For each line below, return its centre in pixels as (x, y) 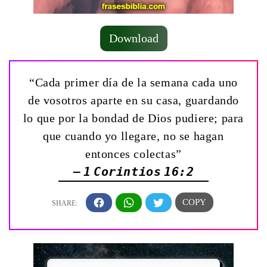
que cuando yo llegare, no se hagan (133, 136)
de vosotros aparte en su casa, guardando (133, 100)
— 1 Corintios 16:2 (133, 172)
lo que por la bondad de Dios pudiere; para (133, 118)
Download (133, 38)
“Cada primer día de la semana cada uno (133, 82)
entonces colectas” (133, 154)
